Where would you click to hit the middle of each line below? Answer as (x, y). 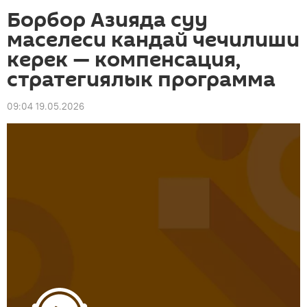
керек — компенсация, (124, 60)
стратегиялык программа (141, 80)
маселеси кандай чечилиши (153, 40)
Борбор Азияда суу (107, 20)
